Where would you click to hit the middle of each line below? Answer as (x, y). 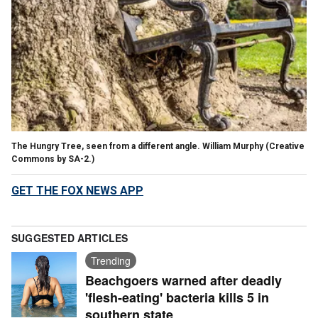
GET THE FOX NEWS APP (77, 190)
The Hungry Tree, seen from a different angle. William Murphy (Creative (158, 146)
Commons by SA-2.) (53, 159)
